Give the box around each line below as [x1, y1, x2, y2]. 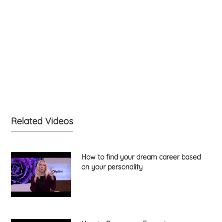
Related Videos [11, 115, 73, 127]
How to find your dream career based [81, 152, 201, 162]
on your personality [81, 162, 143, 171]
